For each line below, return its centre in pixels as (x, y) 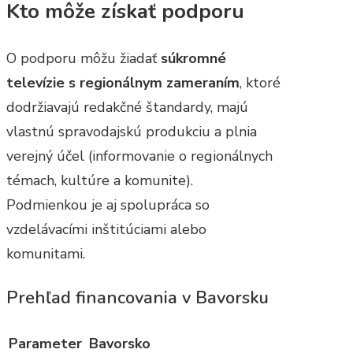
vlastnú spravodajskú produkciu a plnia (132, 131)
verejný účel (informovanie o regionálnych (139, 156)
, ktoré (260, 82)
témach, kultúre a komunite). (100, 180)
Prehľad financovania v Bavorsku (137, 297)
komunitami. (46, 253)
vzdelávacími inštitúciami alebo (106, 229)
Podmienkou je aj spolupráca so (108, 204)
